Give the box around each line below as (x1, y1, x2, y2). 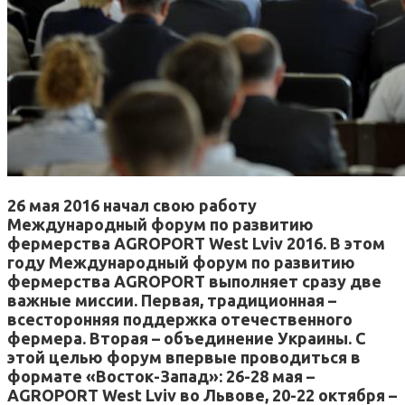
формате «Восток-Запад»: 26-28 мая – (7, 366, 315, 385)
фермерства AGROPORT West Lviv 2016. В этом (7, 233, 385, 252)
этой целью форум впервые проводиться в (7, 347, 361, 366)
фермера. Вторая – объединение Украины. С (7, 328, 366, 347)
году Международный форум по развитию (7, 252, 355, 271)
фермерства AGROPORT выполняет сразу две (7, 271, 381, 290)
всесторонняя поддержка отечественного (7, 309, 353, 328)
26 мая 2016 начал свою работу (7, 195, 257, 214)
